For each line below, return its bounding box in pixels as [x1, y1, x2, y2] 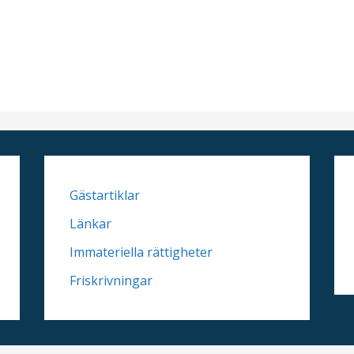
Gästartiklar [69, 186, 140, 205]
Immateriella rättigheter [69, 243, 213, 262]
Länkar [69, 215, 111, 233]
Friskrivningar [69, 272, 153, 290]
